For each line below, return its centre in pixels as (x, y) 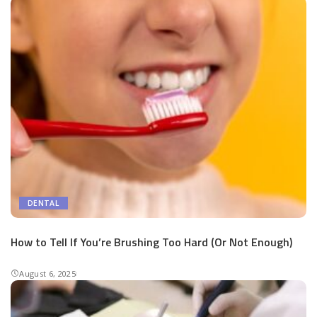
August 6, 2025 (47, 273)
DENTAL (44, 203)
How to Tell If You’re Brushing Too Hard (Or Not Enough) (151, 242)
